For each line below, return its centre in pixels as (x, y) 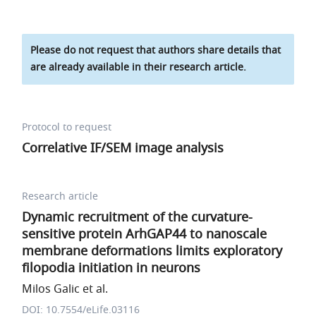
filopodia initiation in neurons (111, 268)
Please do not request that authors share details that (156, 50)
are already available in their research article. (139, 67)
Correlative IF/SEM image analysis (123, 148)
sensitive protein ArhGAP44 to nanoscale (145, 234)
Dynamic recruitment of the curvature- (138, 217)
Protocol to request (67, 127)
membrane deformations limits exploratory (152, 251)
